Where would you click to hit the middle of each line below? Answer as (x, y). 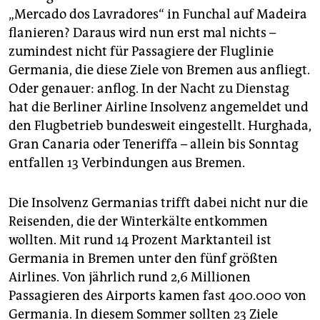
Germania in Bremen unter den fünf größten (143, 259)
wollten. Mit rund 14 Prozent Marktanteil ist (140, 240)
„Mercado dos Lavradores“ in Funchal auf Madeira (158, 15)
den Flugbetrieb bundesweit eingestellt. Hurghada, (160, 126)
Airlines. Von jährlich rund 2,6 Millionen (130, 277)
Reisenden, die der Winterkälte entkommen (138, 222)
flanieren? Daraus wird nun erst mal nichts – (142, 33)
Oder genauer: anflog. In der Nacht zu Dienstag (149, 89)
